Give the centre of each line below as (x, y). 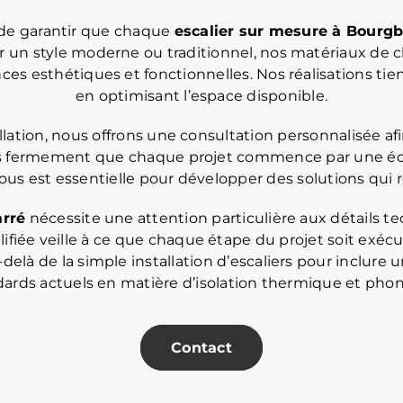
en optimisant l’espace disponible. (201, 95)
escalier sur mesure (251, 31)
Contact (201, 347)
